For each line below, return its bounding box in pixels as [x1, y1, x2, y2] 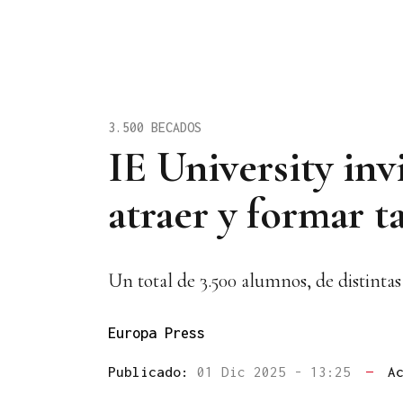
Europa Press [108, 325, 205, 342]
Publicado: [108, 363, 197, 381]
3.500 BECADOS [108, 119, 201, 135]
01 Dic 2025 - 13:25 [197, 363, 359, 381]
